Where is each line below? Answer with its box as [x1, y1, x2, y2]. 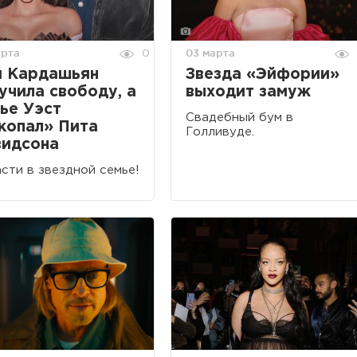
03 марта [186, 46, 235, 58]
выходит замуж [186, 84, 311, 99]
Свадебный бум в [186, 112, 293, 123]
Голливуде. [186, 126, 254, 137]
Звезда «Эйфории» [186, 67, 339, 81]
